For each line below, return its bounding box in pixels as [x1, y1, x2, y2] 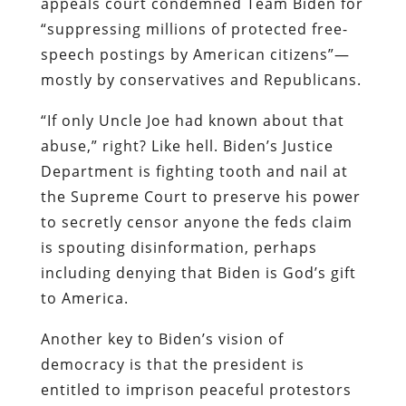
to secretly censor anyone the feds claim [40, 211, 353, 232]
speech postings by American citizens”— [40, 43, 350, 64]
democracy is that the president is [40, 353, 304, 374]
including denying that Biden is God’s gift [40, 262, 356, 283]
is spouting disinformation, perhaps [40, 237, 317, 257]
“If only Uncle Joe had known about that [40, 110, 344, 130]
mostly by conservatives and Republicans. [40, 69, 362, 90]
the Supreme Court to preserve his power [40, 186, 361, 207]
